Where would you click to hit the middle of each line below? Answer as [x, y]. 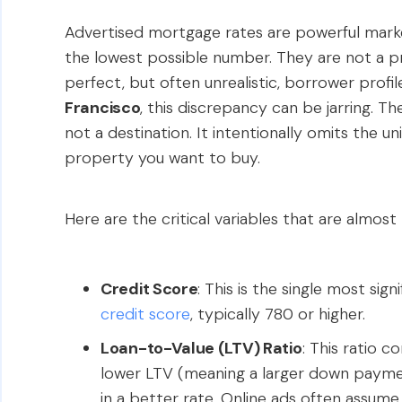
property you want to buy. [162, 158]
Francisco [103, 108]
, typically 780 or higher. [278, 314]
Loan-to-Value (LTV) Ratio [201, 348]
